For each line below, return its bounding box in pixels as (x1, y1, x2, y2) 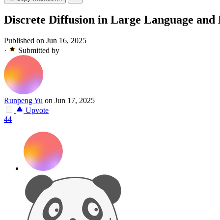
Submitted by (18, 46, 59, 55)
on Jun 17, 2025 (45, 96, 95, 105)
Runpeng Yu (4, 96, 43, 105)
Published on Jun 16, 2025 (4, 36, 86, 45)
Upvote (24, 106, 49, 115)
